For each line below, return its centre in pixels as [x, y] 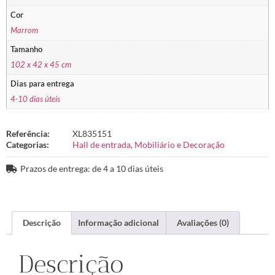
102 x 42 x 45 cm [41, 64]
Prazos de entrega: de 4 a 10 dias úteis [91, 168]
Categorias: [28, 144]
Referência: [28, 133]
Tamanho [27, 50]
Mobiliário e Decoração [180, 144]
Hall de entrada [102, 144]
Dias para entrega [43, 84]
